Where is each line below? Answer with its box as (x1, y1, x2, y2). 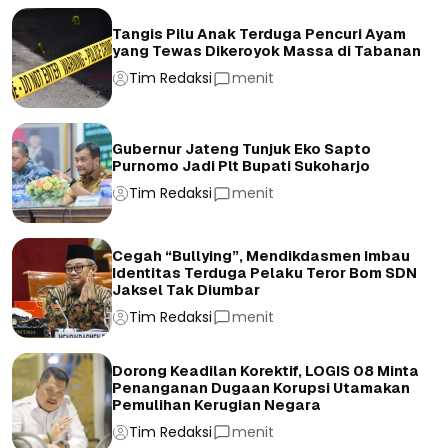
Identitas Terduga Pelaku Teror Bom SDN (112, 263, 417, 282)
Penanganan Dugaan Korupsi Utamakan (112, 378, 410, 397)
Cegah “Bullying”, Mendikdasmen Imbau (112, 246, 410, 265)
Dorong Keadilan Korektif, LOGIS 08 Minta (112, 361, 419, 380)
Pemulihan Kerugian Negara (112, 395, 321, 414)
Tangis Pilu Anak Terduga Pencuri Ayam (112, 25, 406, 44)
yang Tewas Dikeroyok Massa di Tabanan (112, 42, 421, 61)
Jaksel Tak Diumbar (112, 280, 260, 299)
